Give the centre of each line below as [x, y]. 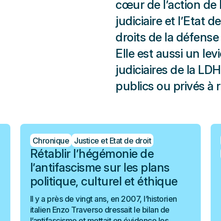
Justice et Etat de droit [113, 140]
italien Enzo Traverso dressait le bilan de [100, 210]
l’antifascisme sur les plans [100, 167]
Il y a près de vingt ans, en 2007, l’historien [103, 199]
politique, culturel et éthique [104, 181]
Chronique [51, 140]
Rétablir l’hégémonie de [92, 154]
